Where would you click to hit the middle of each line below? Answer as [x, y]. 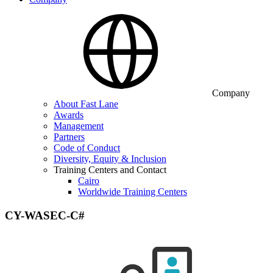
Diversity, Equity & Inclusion [110, 159]
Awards [69, 115]
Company [231, 93]
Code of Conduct [87, 148]
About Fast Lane [86, 104]
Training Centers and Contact [110, 170]
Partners [69, 137]
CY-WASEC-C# [45, 215]
